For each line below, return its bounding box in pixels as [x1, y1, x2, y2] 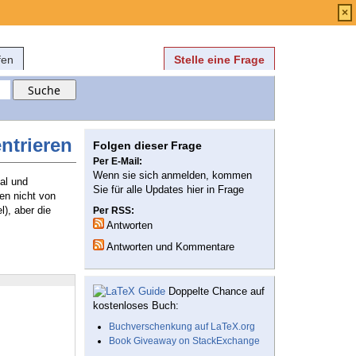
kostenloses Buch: [93, 300, 179, 312]
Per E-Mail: [93, 156, 142, 168]
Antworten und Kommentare [104, 241, 234, 253]
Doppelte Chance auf [165, 285, 265, 298]
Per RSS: [93, 205, 134, 217]
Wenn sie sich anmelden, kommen [93, 169, 252, 182]
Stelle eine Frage [174, 53, 265, 66]
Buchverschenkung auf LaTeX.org [109, 321, 255, 333]
